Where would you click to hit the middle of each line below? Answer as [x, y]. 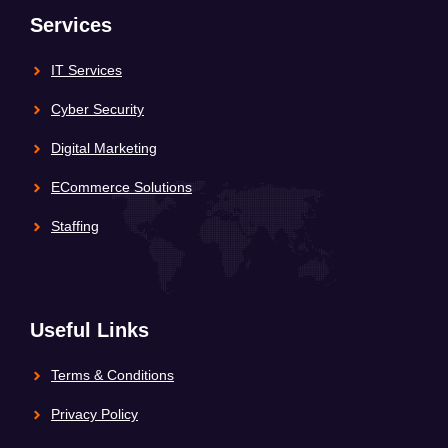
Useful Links [89, 330]
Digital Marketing [104, 148]
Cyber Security [97, 109]
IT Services [86, 70]
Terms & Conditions [112, 375]
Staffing [75, 226]
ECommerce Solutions [121, 187]
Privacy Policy [94, 414]
